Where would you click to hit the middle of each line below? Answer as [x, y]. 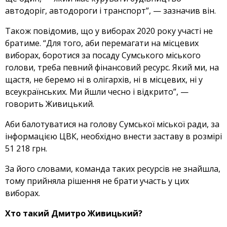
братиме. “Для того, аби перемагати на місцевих [102, 43]
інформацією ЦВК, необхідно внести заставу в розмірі [113, 137]
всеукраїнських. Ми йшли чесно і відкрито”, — [97, 92]
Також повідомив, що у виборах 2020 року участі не [109, 31]
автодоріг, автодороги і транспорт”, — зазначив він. [110, 11]
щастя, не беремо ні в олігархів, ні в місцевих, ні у [104, 80]
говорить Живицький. [50, 104]
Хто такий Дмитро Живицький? [74, 214]
